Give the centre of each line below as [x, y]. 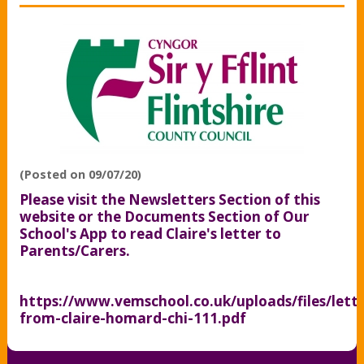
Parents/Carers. [74, 250]
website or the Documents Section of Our [164, 216]
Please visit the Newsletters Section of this [169, 199]
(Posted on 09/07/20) [80, 174]
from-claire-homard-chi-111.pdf [132, 318]
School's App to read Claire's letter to [150, 233]
